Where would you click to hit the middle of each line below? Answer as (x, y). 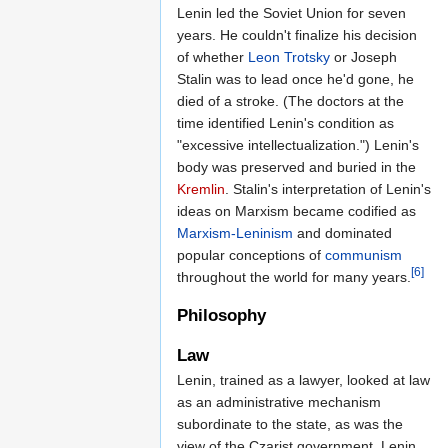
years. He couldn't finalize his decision (297, 35)
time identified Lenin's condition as (285, 123)
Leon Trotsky (289, 57)
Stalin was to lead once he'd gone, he (295, 79)
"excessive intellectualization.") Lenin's (298, 145)
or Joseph (363, 57)
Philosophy (221, 316)
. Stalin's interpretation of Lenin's (328, 189)
